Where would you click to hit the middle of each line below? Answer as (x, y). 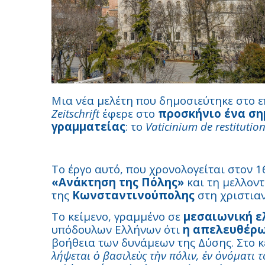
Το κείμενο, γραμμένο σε (117, 216)
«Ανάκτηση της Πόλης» (118, 182)
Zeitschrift (75, 113)
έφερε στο (129, 113)
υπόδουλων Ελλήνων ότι (117, 229)
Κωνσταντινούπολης (133, 195)
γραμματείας (88, 126)
